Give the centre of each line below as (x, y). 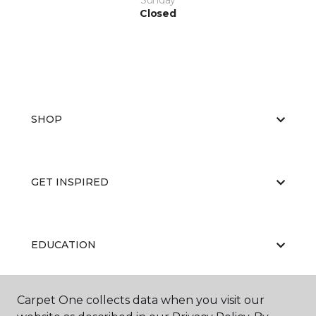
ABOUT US (59, 308)
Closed (158, 13)
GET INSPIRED (70, 182)
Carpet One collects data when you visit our (141, 300)
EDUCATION (63, 245)
